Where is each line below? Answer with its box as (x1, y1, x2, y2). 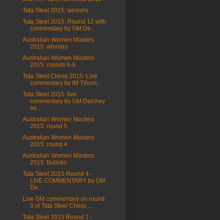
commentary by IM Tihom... (29, 80, 101, 86)
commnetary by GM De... (29, 25, 95, 32)
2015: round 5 (29, 123, 67, 130)
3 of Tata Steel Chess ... (29, 202, 92, 209)
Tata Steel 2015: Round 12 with (22, 18, 106, 25)
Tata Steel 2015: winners (22, 7, 88, 14)
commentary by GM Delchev (29, 98, 105, 105)
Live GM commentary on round (22, 195, 105, 202)
